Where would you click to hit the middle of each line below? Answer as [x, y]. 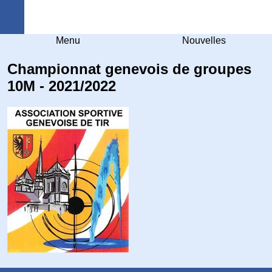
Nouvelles [204, 40]
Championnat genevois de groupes [129, 69]
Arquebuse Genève [183, 16]
